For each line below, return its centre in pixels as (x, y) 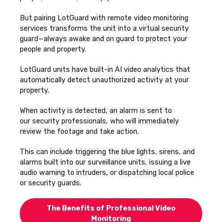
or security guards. (51, 183)
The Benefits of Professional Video (111, 208)
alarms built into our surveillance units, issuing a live (105, 162)
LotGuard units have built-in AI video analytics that (105, 69)
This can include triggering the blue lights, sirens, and (107, 152)
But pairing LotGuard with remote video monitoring (104, 18)
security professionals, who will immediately (105, 121)
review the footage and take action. (79, 131)
